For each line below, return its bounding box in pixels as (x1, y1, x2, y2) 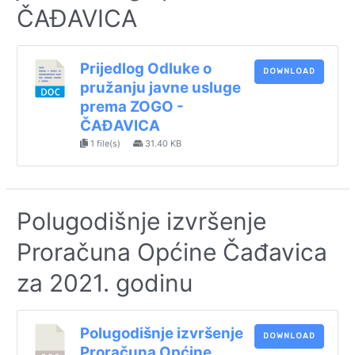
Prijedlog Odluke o (79, 59, 212, 78)
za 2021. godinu (17, 269, 193, 298)
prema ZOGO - (79, 97, 184, 116)
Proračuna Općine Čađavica (17, 238, 328, 267)
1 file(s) (87, 138, 123, 150)
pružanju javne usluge (79, 78, 241, 97)
